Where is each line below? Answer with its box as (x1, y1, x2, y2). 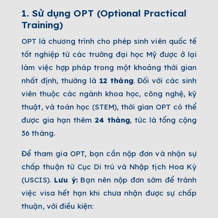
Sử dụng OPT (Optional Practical (32, 7, 186, 19)
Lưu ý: (54, 175, 78, 185)
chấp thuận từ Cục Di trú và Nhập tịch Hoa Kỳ (21, 162, 197, 172)
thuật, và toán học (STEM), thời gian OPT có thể (21, 102, 197, 112)
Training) (21, 18, 63, 31)
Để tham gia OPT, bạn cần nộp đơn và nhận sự (21, 149, 197, 159)
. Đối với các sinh (133, 76, 197, 86)
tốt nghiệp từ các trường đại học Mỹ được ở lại (21, 50, 197, 59)
